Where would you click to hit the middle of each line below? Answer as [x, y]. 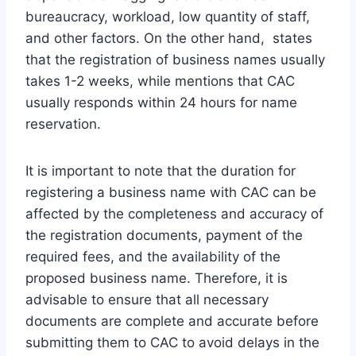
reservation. [65, 124]
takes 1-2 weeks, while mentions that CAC [160, 81]
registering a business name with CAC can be [171, 192]
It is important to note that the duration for [161, 170]
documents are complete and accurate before [172, 321]
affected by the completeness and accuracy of [174, 213]
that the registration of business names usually [175, 59]
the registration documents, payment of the [164, 235]
